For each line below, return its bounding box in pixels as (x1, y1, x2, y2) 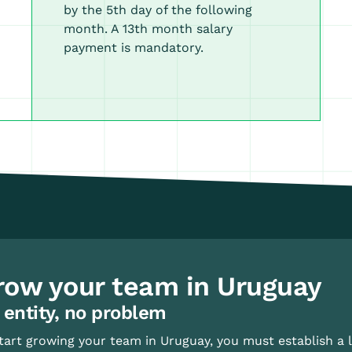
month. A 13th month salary (64, 21, 233, 36)
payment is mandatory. (64, 40, 204, 55)
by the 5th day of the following (64, 2, 253, 17)
